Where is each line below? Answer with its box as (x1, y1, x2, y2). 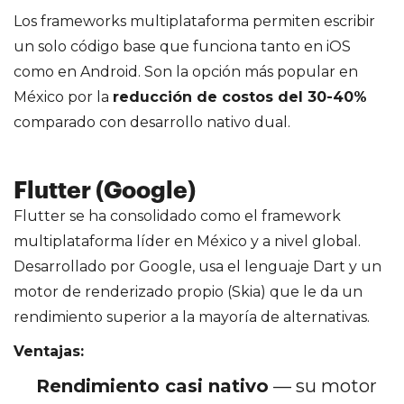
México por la (14, 87, 113, 106)
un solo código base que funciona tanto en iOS (14, 37, 351, 55)
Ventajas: (14, 342, 84, 360)
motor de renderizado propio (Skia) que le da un (14, 282, 363, 300)
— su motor (269, 374, 377, 397)
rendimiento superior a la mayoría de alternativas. (14, 308, 370, 326)
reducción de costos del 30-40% (113, 87, 367, 106)
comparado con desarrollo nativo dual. (14, 113, 290, 131)
